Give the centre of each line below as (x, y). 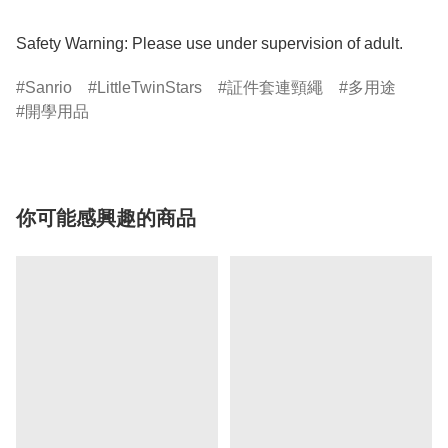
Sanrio (48, 88)
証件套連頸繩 (275, 88)
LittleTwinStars (149, 88)
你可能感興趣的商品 (106, 218)
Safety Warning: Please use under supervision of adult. (209, 44)
